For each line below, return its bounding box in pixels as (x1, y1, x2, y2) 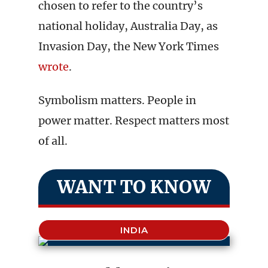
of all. (38, 134, 68, 148)
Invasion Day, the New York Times (38, 39, 219, 53)
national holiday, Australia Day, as (38, 19, 218, 33)
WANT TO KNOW (57, 175, 211, 198)
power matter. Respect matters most (38, 114, 229, 127)
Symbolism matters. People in (38, 93, 196, 107)
